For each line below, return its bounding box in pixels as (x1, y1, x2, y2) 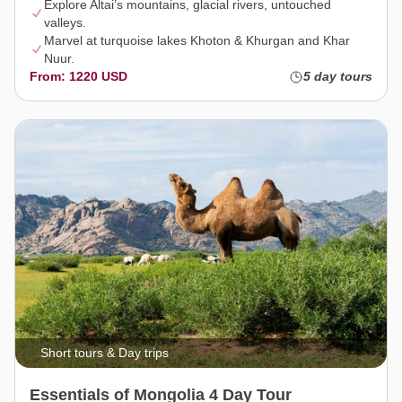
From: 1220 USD (30, 69, 127, 84)
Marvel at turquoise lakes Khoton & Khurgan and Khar (44, 33, 350, 48)
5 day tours (303, 69, 372, 84)
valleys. (44, 15, 86, 31)
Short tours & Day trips (40, 345, 169, 361)
